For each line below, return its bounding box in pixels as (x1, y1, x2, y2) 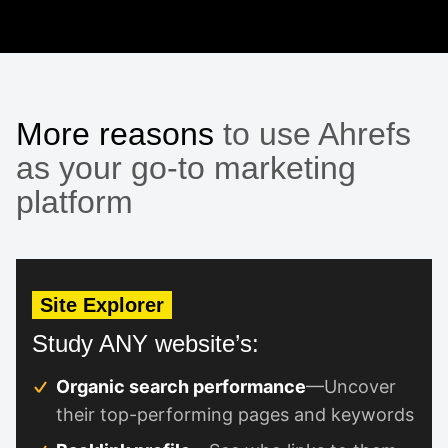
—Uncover (306, 375, 396, 397)
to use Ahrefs (214, 115, 411, 152)
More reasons (16, 115, 214, 152)
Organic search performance (56, 375, 306, 397)
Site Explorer (40, 293, 164, 316)
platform (16, 183, 133, 220)
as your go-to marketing (16, 149, 356, 186)
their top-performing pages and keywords (56, 403, 414, 425)
